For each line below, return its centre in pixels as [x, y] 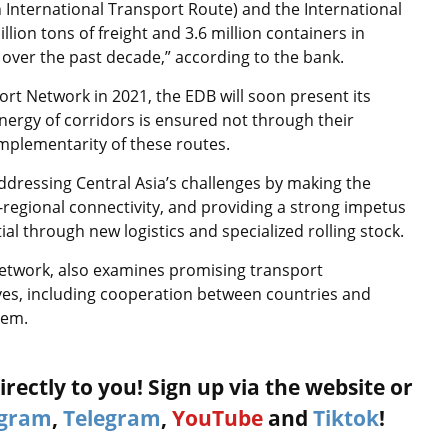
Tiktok [346, 418]
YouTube [217, 418]
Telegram [112, 418]
